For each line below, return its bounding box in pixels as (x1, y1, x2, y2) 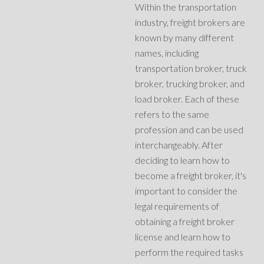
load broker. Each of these (135, 93, 240, 105)
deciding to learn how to (135, 154, 230, 166)
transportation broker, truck (135, 62, 247, 74)
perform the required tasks (135, 246, 244, 258)
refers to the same (135, 108, 210, 120)
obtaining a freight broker (135, 216, 235, 227)
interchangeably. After (135, 139, 223, 151)
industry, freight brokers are (135, 16, 246, 28)
